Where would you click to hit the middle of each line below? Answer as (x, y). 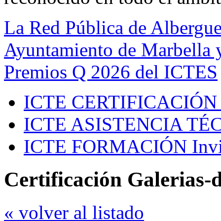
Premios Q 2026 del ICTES (111, 72)
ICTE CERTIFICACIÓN (120, 102)
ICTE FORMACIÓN (105, 147)
